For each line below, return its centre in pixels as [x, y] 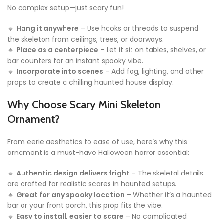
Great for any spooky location [70, 195]
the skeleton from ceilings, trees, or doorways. [86, 39]
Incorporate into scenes [60, 72]
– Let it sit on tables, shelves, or [152, 50]
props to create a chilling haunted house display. [90, 82]
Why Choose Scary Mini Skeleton [84, 105]
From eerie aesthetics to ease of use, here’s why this [97, 142]
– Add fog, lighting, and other [153, 72]
